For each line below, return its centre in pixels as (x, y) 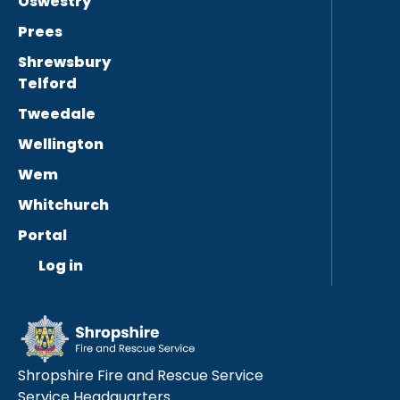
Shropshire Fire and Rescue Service (141, 375)
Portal (42, 235)
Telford (47, 83)
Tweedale (57, 113)
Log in (60, 265)
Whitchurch (63, 204)
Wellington (61, 144)
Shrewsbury (64, 62)
